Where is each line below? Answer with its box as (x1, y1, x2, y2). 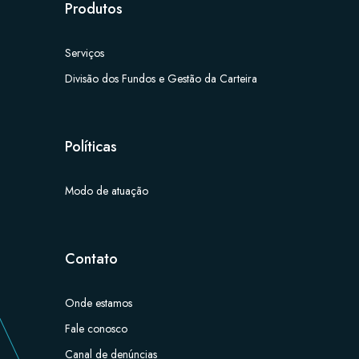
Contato (64, 248, 118, 269)
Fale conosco (64, 321, 127, 337)
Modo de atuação (64, 183, 148, 199)
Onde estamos (64, 295, 132, 311)
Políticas (64, 136, 117, 157)
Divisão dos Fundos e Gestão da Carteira (64, 71, 257, 87)
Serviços (64, 45, 104, 61)
